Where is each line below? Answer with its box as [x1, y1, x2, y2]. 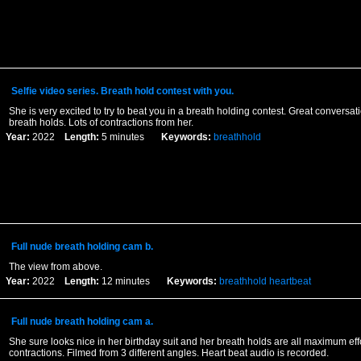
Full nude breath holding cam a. [10, 316, 153, 327]
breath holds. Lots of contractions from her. [8, 117, 193, 128]
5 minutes [98, 131, 161, 143]
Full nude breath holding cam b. [10, 241, 153, 252]
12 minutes [98, 276, 167, 287]
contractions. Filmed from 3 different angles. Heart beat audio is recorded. [8, 347, 329, 359]
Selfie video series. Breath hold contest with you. [10, 85, 234, 97]
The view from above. [8, 261, 102, 272]
